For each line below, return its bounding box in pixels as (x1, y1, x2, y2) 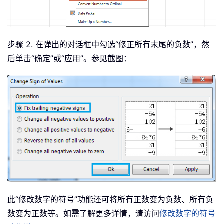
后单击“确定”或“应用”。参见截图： (7, 53, 131, 63)
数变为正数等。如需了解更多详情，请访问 (7, 208, 159, 219)
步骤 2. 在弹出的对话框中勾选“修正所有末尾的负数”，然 (7, 39, 209, 49)
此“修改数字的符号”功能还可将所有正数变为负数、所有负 (7, 194, 213, 205)
